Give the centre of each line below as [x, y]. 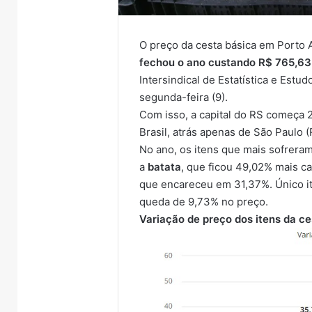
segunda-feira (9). [184, 97]
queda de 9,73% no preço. [204, 202]
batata [165, 167]
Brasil [154, 132]
